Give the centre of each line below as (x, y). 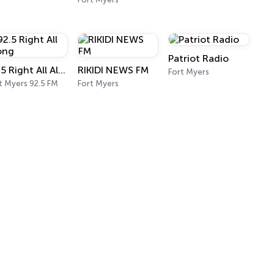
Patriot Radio (199, 58)
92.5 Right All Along (62, 70)
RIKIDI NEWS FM (113, 70)
